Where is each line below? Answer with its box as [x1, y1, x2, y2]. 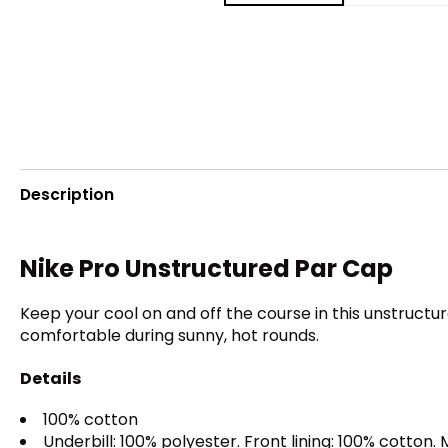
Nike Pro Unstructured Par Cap [20, 252, 393, 286]
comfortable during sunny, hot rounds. [20, 324, 319, 348]
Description [20, 183, 114, 205]
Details [20, 366, 81, 390]
